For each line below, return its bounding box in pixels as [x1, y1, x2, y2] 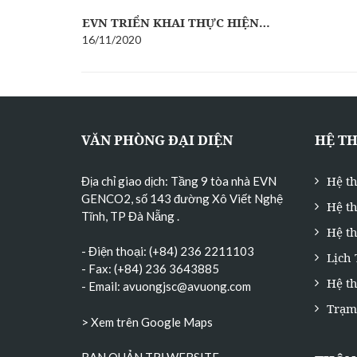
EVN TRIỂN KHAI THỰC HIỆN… [81, 14, 270, 30]
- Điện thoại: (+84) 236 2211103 [81, 244, 254, 259]
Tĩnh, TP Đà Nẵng [81, 208, 177, 223]
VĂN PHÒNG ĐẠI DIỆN [81, 130, 233, 149]
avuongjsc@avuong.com [123, 279, 251, 294]
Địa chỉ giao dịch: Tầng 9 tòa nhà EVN [81, 173, 277, 188]
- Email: [81, 279, 123, 294]
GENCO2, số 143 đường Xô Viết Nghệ [81, 190, 283, 206]
